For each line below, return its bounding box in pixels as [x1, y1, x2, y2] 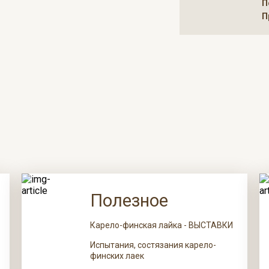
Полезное [90, 190, 169, 211]
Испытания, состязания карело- [90, 240, 217, 250]
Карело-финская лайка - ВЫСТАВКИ [90, 220, 234, 230]
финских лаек [90, 251, 145, 261]
